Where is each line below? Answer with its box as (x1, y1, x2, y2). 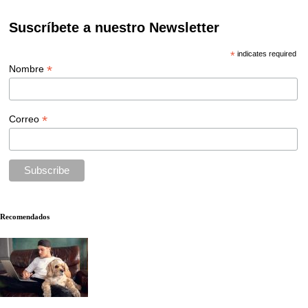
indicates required (234, 49, 296, 58)
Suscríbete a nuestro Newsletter (9, 20, 220, 36)
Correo (9, 113, 43, 125)
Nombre (9, 63, 47, 75)
